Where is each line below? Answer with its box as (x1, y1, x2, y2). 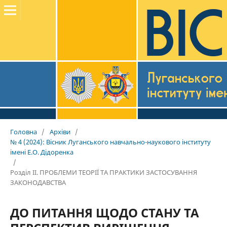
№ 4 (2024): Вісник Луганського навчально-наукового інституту (10, 137, 211, 146)
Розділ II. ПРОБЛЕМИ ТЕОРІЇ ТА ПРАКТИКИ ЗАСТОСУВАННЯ (10, 167, 197, 177)
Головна (10, 127, 37, 136)
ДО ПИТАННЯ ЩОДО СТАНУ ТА (10, 204, 199, 221)
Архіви (49, 127, 70, 136)
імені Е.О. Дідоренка (10, 147, 73, 157)
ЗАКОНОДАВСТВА (10, 177, 66, 187)
